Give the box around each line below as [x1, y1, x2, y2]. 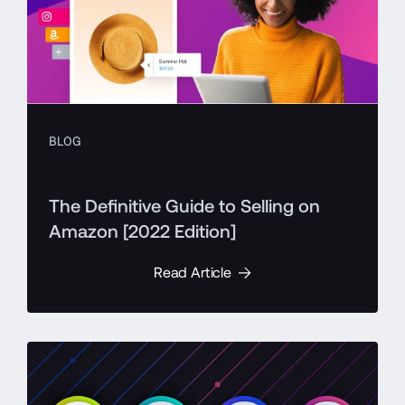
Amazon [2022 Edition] [49, 220, 236, 242]
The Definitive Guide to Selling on [49, 194, 320, 217]
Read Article [153, 263, 232, 281]
